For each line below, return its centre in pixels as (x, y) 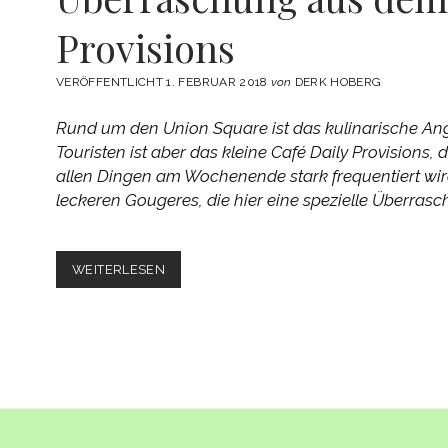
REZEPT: (191, 268)
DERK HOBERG (336, 81)
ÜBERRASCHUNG (220, 325)
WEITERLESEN (119, 269)
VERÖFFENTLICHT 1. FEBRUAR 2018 (164, 81)
